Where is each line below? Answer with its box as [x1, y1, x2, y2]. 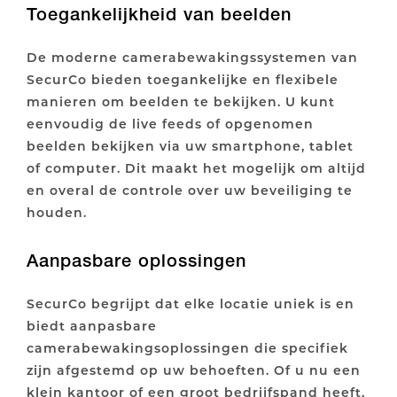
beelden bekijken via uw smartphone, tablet [27, 137, 354, 155]
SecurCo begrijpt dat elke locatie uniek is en [27, 295, 354, 313]
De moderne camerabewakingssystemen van [27, 49, 358, 66]
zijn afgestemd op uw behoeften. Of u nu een [27, 362, 361, 379]
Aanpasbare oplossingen [27, 250, 246, 272]
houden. [27, 204, 87, 222]
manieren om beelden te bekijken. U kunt [27, 93, 335, 111]
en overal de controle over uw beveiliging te [27, 182, 353, 199]
